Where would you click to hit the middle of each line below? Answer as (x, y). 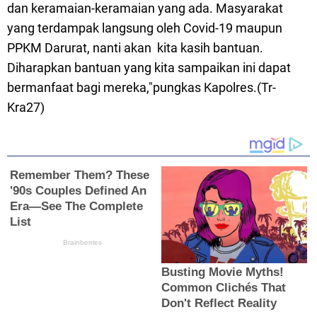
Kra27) (26, 108)
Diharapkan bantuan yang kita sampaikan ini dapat (149, 68)
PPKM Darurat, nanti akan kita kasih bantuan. (135, 48)
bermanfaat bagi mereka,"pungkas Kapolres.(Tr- (142, 88)
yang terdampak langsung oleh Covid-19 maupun (145, 28)
